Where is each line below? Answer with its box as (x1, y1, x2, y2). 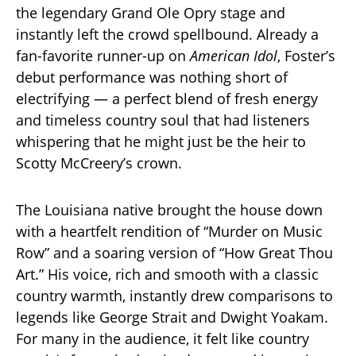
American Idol (190, 46, 277, 66)
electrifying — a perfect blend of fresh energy (16, 89, 318, 109)
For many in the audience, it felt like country (16, 329, 309, 349)
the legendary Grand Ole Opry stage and (16, 3, 285, 23)
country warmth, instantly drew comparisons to (16, 286, 333, 306)
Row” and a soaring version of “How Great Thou (16, 243, 333, 263)
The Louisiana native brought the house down (16, 200, 323, 220)
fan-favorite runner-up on (16, 46, 190, 66)
